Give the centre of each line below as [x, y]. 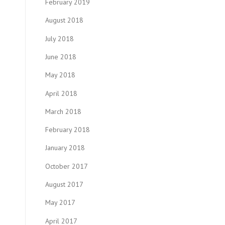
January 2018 [65, 148]
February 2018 [68, 130]
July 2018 [60, 38]
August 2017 [64, 185]
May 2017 [60, 203]
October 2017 [67, 166]
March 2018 [63, 111]
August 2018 [64, 20]
